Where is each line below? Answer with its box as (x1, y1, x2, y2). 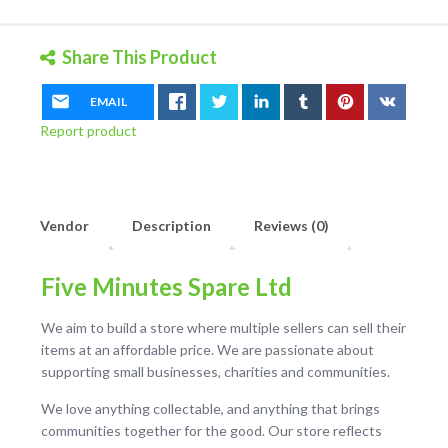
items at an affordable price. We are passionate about (41, 340, 374, 358)
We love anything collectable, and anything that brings (41, 399, 380, 417)
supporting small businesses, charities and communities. (41, 362, 393, 380)
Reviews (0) (254, 216, 329, 234)
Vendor (40, 216, 89, 234)
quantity (39, 11, 92, 29)
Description (132, 216, 211, 234)
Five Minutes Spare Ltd (41, 271, 292, 301)
